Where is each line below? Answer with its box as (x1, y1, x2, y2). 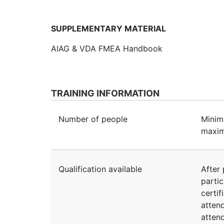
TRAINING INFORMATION (51, 88, 159, 99)
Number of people (58, 114, 127, 124)
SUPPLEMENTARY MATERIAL (51, 23, 166, 34)
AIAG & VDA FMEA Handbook (51, 43, 162, 54)
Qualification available (58, 163, 142, 174)
